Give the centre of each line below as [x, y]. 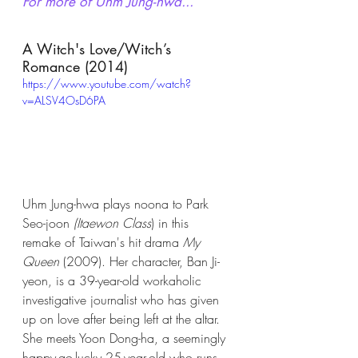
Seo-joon [48, 223]
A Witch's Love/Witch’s [99, 49]
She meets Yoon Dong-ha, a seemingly [126, 338]
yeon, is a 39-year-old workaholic [114, 280]
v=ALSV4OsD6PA [64, 101]
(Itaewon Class [112, 223]
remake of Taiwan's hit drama [103, 242]
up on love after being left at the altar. [123, 318]
